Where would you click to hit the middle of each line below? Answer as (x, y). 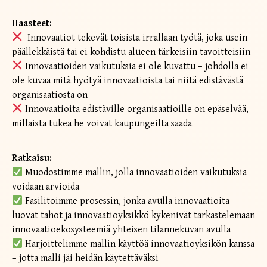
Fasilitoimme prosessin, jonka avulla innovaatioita (126, 201)
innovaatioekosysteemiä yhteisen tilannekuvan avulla (121, 230)
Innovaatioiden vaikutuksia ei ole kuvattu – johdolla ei (136, 66)
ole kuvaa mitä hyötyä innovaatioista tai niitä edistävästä (128, 80)
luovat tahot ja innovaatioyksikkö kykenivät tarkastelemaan (133, 216)
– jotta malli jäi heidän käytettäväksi (85, 259)
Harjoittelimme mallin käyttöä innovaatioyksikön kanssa (139, 244)
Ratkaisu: (32, 159)
